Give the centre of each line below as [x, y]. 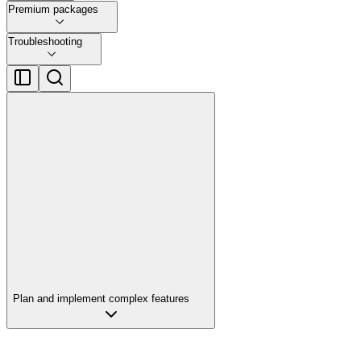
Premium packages [53, 9]
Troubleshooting [45, 41]
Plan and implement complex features [101, 298]
